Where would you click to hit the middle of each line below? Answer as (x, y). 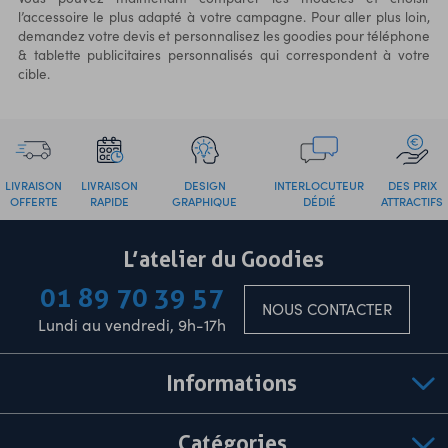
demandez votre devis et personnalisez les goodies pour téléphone (224, 36)
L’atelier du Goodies (224, 260)
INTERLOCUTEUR (319, 185)
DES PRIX (412, 185)
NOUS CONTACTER (326, 309)
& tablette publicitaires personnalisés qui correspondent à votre (224, 55)
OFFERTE (33, 201)
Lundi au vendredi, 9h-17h (132, 325)
